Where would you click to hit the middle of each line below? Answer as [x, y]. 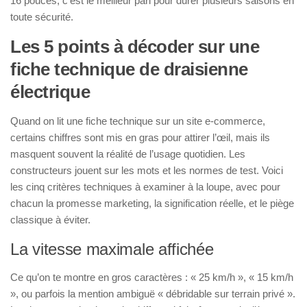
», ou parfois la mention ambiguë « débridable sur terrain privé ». [153, 293]
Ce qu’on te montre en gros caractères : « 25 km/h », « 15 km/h [152, 277]
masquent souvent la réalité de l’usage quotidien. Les [128, 153]
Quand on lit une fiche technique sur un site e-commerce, [138, 121]
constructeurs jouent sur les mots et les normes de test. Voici [147, 170]
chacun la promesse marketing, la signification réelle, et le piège [152, 203]
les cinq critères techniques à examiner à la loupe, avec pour [145, 186]
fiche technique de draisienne [129, 69]
